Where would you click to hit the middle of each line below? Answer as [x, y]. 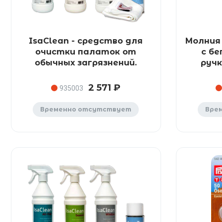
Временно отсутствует [86, 109]
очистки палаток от [86, 52]
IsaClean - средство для [86, 41]
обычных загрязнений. [86, 63]
